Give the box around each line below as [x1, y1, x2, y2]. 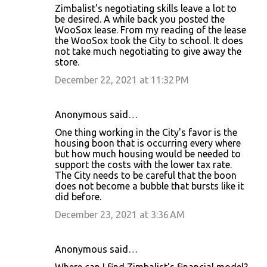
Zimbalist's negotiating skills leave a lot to [55, 3, 237, 14]
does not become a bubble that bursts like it [55, 181, 244, 191]
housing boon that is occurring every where [55, 138, 241, 148]
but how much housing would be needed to [55, 148, 241, 159]
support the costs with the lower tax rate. [55, 159, 232, 170]
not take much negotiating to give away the [55, 46, 241, 57]
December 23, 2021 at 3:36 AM [55, 209, 185, 220]
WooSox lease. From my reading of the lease [55, 24, 246, 35]
